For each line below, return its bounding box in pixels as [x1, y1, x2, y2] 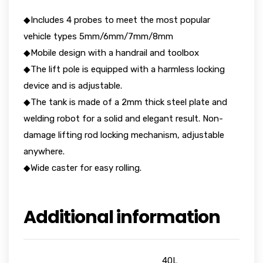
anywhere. [23, 146, 65, 157]
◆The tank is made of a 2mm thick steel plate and [23, 97, 227, 107]
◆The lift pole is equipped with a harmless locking [23, 64, 225, 75]
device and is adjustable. [23, 80, 122, 91]
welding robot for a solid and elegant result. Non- [23, 113, 223, 124]
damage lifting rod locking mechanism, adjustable [23, 130, 224, 140]
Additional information [23, 205, 220, 230]
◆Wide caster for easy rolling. [23, 163, 141, 173]
